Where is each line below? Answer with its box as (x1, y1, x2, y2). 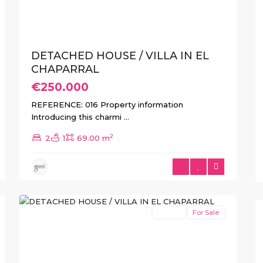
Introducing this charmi (31, 112, 124, 122)
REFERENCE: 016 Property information (31, 100, 183, 109)
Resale (159, 208, 181, 217)
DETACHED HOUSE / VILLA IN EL (31, 49, 209, 62)
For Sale (193, 208, 219, 217)
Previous (33, 240, 66, 249)
